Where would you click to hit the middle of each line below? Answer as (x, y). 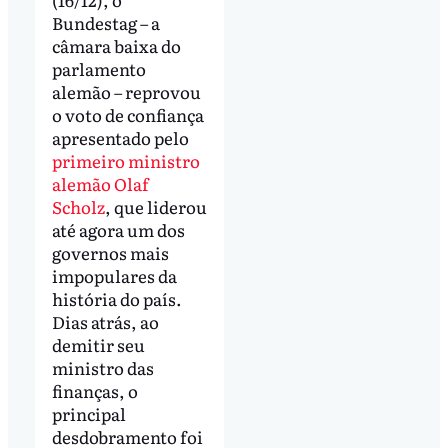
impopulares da (114, 276)
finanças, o (94, 391)
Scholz (78, 207)
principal (88, 414)
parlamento (98, 69)
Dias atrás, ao (105, 322)
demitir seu (98, 345)
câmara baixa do (116, 46)
